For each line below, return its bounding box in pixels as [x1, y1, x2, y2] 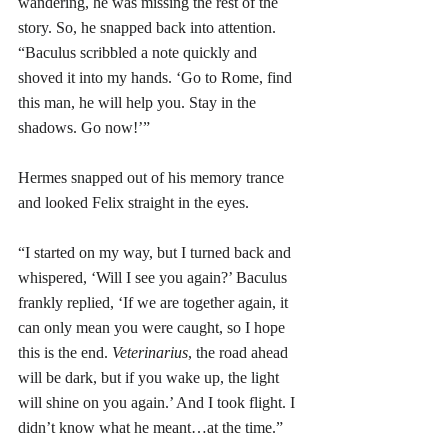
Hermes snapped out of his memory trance [18, 168, 288, 186]
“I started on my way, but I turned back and [18, 243, 295, 261]
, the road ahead [188, 343, 292, 361]
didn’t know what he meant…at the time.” [18, 418, 283, 436]
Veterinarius [112, 343, 188, 361]
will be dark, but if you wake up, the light [18, 368, 283, 386]
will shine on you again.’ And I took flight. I [18, 393, 299, 411]
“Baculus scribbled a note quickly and [18, 43, 261, 61]
